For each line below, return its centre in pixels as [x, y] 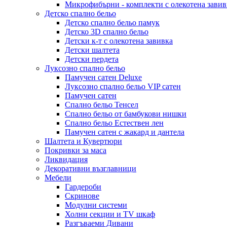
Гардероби [83, 187]
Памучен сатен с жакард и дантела [125, 132]
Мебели [58, 178]
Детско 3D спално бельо [107, 32]
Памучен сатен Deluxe [103, 77]
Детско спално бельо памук [112, 23]
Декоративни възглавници [90, 168]
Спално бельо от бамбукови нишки [126, 114]
